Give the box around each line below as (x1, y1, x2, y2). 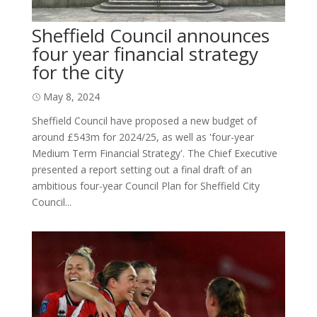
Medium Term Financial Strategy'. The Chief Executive (31, 146, 277, 161)
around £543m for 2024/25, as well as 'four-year (31, 130, 254, 144)
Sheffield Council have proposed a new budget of (31, 114, 257, 128)
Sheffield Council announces (31, 23, 270, 49)
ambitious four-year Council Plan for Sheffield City (31, 179, 260, 193)
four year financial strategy (31, 41, 258, 67)
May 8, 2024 (42, 90, 100, 104)
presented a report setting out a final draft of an (31, 163, 252, 177)
